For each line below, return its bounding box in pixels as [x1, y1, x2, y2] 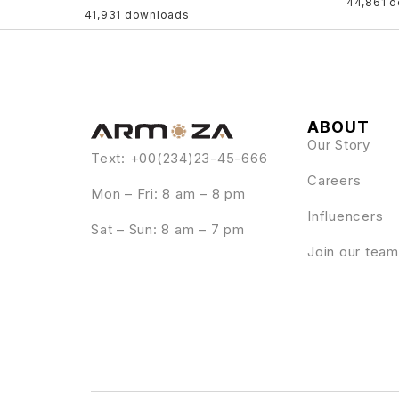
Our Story [307, 136, 370, 154]
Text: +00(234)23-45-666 [91, 150, 268, 167]
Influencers [307, 208, 384, 225]
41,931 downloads [84, 8, 190, 22]
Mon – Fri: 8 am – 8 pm [91, 185, 246, 203]
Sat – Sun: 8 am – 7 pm [91, 221, 245, 239]
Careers [307, 172, 362, 190]
